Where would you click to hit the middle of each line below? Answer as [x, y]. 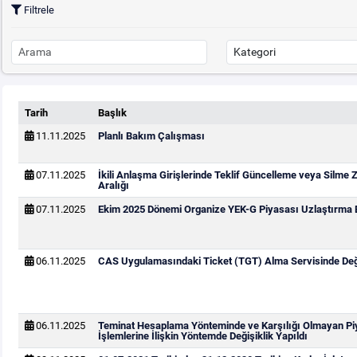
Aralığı [113, 185]
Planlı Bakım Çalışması [151, 136]
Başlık [112, 113]
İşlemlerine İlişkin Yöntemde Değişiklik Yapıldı [202, 336]
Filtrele [37, 10]
